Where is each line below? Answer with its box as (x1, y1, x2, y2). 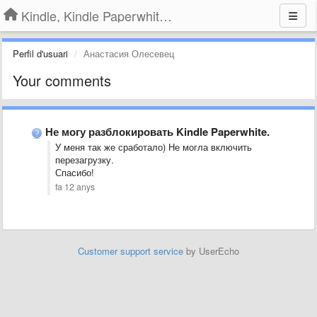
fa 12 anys (55, 180, 95, 193)
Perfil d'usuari (13, 47, 68, 60)
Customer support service (78, 244, 183, 258)
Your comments (13, 70, 111, 91)
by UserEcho (183, 244, 239, 258)
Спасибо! (55, 166, 94, 179)
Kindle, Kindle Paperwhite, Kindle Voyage (159, 6, 172, 25)
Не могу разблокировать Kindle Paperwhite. (45, 124, 270, 139)
